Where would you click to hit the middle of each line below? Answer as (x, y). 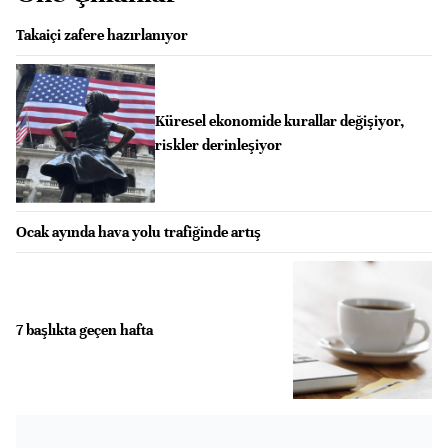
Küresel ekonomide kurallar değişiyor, (279, 121)
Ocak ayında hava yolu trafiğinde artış (138, 231)
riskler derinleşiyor (218, 145)
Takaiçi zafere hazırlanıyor (102, 34)
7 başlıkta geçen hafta (84, 329)
